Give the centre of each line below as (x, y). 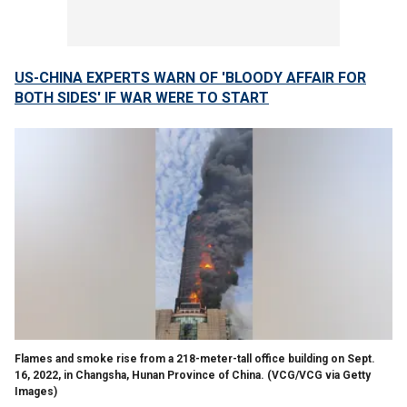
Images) (36, 391)
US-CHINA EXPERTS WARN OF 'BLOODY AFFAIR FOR (190, 78)
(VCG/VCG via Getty (319, 375)
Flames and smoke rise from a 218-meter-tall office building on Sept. (195, 358)
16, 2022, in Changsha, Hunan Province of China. (139, 375)
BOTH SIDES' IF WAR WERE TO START (142, 98)
